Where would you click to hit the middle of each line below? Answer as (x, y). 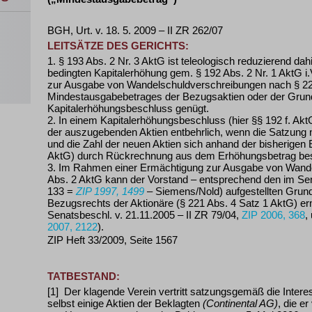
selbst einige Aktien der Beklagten (125, 303)
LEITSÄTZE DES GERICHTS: (118, 46)
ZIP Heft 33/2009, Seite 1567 (112, 240)
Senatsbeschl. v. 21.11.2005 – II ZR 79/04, (145, 215)
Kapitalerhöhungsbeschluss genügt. (128, 108)
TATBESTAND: (84, 276)
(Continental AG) (240, 303)
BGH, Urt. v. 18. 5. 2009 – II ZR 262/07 (135, 30)
